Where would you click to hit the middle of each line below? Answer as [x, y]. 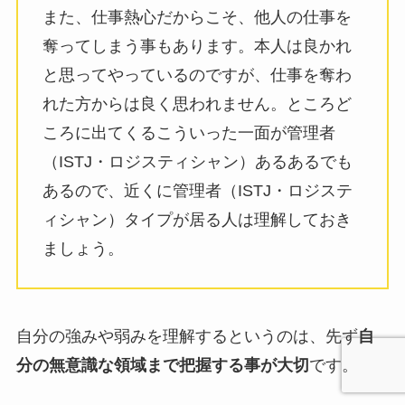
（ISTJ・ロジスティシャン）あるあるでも [197, 162]
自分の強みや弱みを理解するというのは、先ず [187, 336]
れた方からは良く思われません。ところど [197, 104]
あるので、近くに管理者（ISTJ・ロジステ [197, 191]
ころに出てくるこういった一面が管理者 [188, 133]
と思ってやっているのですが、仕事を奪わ [197, 75]
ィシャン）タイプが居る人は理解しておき [197, 220]
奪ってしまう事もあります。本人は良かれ [197, 46]
